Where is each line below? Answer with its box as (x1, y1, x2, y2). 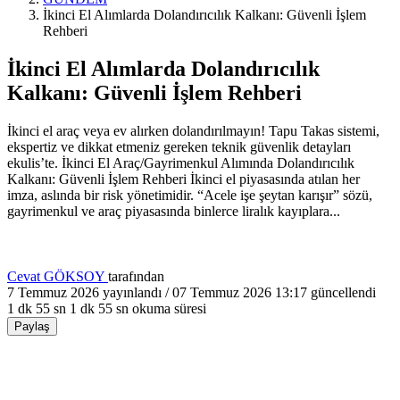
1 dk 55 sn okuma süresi (70, 300, 206, 316)
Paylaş (14, 319, 50, 333)
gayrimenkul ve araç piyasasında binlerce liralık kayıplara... (7, 203, 340, 219)
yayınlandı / (99, 284, 172, 300)
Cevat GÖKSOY (7, 268, 108, 284)
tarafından (108, 268, 164, 284)
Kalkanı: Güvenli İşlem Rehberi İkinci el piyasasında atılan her (7, 171, 360, 187)
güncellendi (307, 284, 376, 300)
